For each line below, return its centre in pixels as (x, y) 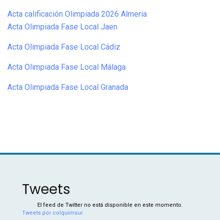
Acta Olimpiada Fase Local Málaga (67, 67)
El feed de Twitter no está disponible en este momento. (110, 205)
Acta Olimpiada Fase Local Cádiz (65, 47)
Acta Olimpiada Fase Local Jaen (62, 27)
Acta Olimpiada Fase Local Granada (68, 87)
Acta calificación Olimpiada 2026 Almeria (77, 14)
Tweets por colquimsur (53, 213)
